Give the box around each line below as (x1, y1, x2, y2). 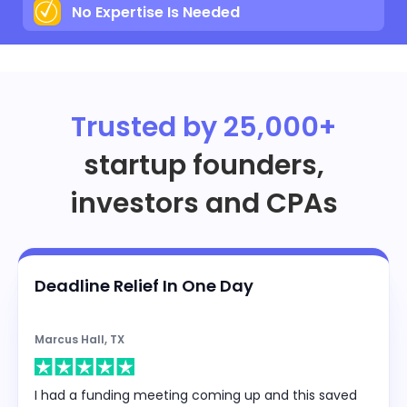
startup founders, (83, 146, 324, 185)
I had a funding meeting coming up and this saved (35, 385, 357, 404)
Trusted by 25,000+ (71, 108, 336, 147)
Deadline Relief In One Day (35, 274, 253, 298)
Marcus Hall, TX (35, 332, 124, 348)
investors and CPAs (69, 184, 338, 223)
